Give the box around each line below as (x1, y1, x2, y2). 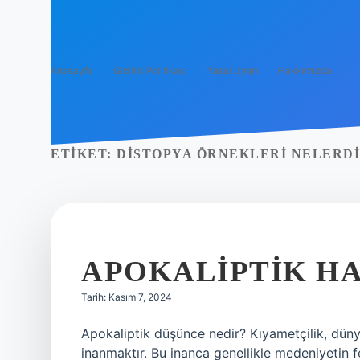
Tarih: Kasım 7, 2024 (81, 291, 172, 303)
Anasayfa (51, 64, 93, 76)
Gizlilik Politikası (113, 64, 187, 76)
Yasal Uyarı (207, 64, 258, 76)
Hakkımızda (278, 64, 332, 76)
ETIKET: (51, 147, 117, 161)
